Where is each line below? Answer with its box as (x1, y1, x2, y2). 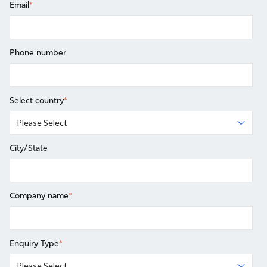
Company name (10, 190, 69, 201)
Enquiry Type (10, 238, 59, 249)
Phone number (10, 47, 66, 58)
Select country (10, 95, 64, 106)
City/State (10, 142, 48, 154)
